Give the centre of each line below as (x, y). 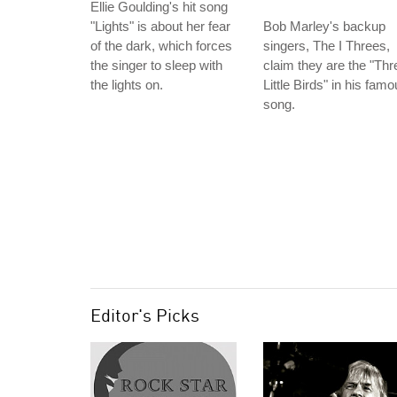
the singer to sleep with (156, 65)
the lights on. (127, 85)
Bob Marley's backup (324, 26)
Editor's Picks (145, 315)
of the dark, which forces (161, 46)
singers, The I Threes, (327, 46)
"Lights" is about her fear (160, 26)
